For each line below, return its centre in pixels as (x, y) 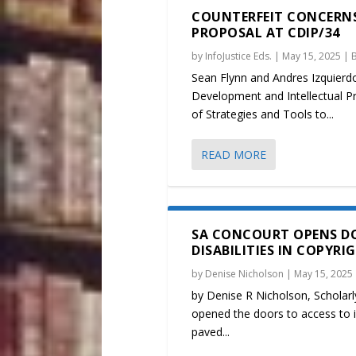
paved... (211, 332)
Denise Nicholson (245, 274)
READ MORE (234, 155)
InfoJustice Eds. (239, 56)
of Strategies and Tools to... (263, 114)
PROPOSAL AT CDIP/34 (266, 33)
